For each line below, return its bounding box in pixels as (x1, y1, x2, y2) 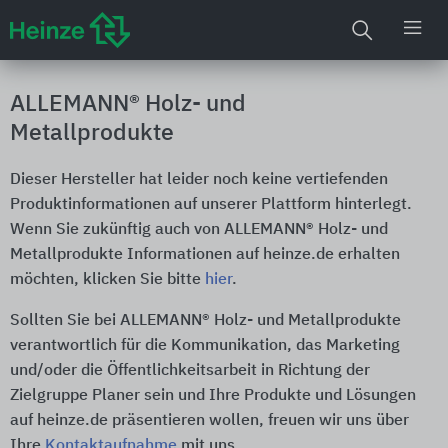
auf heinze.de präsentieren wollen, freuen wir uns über (10, 413, 409, 429)
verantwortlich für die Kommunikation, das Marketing (10, 338, 400, 354)
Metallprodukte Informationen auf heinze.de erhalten (10, 247, 400, 263)
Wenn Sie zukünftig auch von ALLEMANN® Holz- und (10, 222, 388, 238)
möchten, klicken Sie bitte (10, 272, 205, 288)
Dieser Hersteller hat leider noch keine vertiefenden (10, 172, 388, 188)
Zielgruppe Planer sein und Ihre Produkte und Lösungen (10, 388, 416, 404)
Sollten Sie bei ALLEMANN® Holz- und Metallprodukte (10, 313, 401, 329)
